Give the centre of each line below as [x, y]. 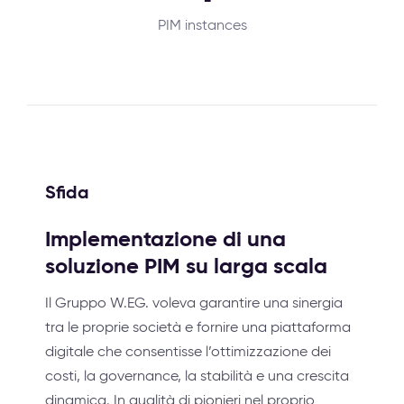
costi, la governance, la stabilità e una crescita [197, 376]
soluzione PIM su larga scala [186, 266]
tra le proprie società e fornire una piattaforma [198, 327]
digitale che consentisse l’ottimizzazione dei [188, 351]
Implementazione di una [165, 239]
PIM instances [202, 25]
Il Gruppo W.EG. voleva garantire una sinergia [194, 303]
